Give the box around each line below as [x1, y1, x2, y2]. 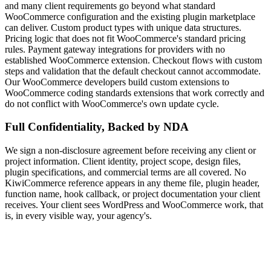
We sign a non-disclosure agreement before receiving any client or [5, 145, 256, 156]
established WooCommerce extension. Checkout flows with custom [5, 54, 262, 65]
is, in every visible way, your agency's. [5, 211, 152, 221]
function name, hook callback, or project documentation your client [5, 189, 260, 200]
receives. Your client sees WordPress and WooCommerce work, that [5, 200, 263, 211]
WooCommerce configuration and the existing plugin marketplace [5, 11, 255, 22]
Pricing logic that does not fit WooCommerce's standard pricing [5, 33, 246, 44]
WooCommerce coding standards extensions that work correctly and [5, 87, 264, 98]
